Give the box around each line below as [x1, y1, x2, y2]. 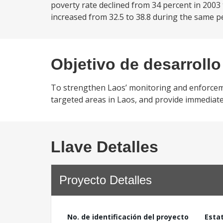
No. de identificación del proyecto [67, 212, 189, 222]
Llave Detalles [51, 138, 158, 156]
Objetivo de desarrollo [51, 55, 221, 73]
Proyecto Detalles [59, 173, 152, 187]
